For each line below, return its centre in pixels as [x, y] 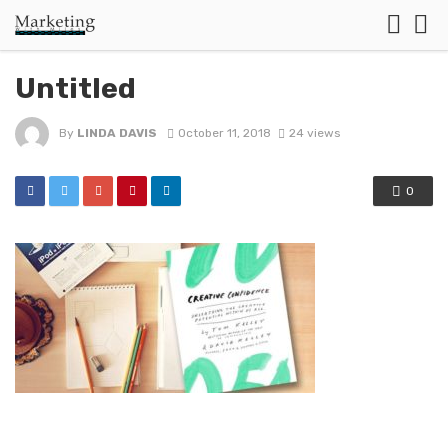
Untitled [75, 88]
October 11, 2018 [224, 133]
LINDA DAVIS [117, 133]
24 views [314, 133]
